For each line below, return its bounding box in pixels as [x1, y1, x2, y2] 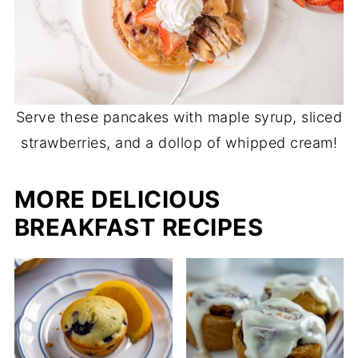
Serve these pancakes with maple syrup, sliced [15, 109, 343, 126]
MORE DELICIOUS [14, 185, 221, 214]
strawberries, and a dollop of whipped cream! [21, 134, 337, 152]
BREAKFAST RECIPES [14, 213, 264, 242]
